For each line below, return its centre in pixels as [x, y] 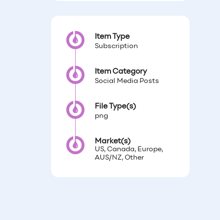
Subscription [116, 47]
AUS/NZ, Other [119, 158]
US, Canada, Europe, [129, 150]
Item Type [112, 37]
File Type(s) [115, 107]
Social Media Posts [127, 82]
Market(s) [112, 142]
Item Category [121, 72]
